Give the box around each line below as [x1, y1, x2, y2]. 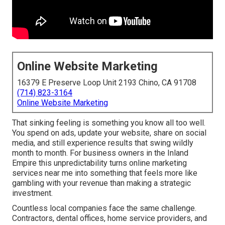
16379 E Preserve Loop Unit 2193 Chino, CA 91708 [17, 78, 196, 88]
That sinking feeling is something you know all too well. [12, 118, 205, 128]
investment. [12, 188, 53, 198]
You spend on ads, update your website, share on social [12, 128, 206, 138]
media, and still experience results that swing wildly [12, 138, 193, 148]
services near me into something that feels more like [12, 168, 197, 178]
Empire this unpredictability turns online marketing [12, 158, 187, 168]
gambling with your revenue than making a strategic [12, 178, 191, 188]
